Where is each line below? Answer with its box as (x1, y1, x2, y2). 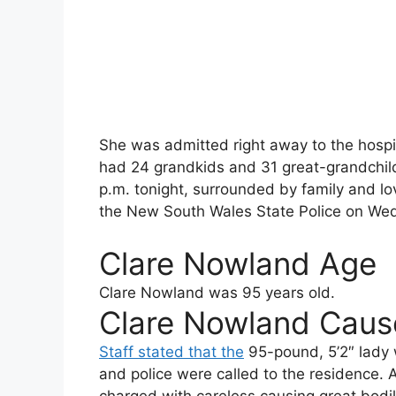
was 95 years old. (204, 284, 335, 302)
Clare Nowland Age (99, 245, 377, 283)
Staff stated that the (99, 343, 244, 362)
